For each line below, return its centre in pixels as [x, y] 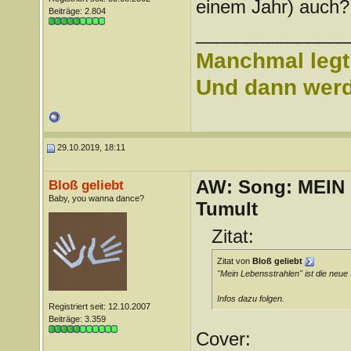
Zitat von [234, 261]
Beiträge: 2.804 [77, 11]
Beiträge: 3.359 [77, 319]
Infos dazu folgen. [250, 299]
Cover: [223, 339]
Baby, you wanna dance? [96, 198]
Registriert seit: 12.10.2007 [99, 306]
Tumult [226, 209]
